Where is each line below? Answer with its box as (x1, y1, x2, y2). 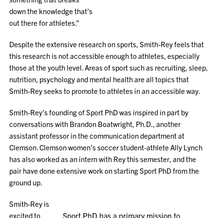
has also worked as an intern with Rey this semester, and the (9, 154, 197, 163)
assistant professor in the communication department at (9, 131, 185, 140)
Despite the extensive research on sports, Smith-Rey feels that (9, 39, 204, 49)
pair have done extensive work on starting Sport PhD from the (9, 166, 200, 175)
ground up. (9, 178, 43, 187)
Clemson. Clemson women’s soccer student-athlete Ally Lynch (9, 143, 203, 152)
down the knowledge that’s (9, 6, 93, 16)
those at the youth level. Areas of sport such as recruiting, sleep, (9, 63, 208, 72)
